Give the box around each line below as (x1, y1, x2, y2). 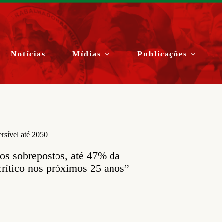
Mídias (72, 50, 102, 58)
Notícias (11, 50, 46, 58)
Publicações (137, 50, 188, 58)
